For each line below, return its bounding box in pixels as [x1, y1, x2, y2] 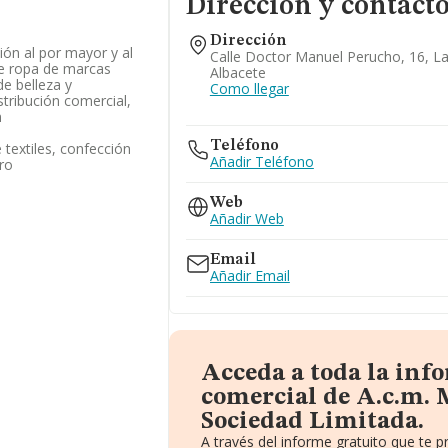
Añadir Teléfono [209, 152, 314, 171]
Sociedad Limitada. [200, 410, 424, 434]
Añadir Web [209, 209, 284, 228]
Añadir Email [209, 266, 290, 285]
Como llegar [209, 79, 289, 98]
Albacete [209, 63, 266, 82]
